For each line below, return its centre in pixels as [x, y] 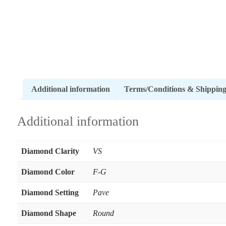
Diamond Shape [48, 213]
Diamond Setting [50, 192]
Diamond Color [48, 172]
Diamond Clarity [50, 151]
